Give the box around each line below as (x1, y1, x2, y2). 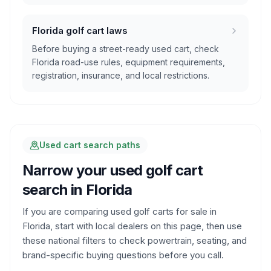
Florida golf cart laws (32, 25, 128, 36)
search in (22, 181, 87, 198)
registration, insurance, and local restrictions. (32, 70, 209, 80)
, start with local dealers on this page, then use (50, 220, 242, 232)
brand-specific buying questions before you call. (22, 249, 224, 261)
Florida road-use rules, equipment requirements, (32, 57, 225, 67)
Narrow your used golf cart (22, 162, 203, 179)
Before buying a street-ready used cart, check (32, 44, 219, 54)
